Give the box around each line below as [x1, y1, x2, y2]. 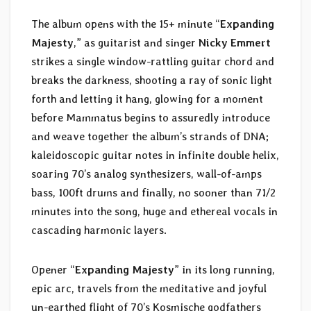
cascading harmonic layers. [31, 224, 167, 237]
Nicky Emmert [199, 36, 271, 50]
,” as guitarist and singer [74, 36, 199, 50]
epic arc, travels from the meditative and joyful [31, 282, 267, 296]
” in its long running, [174, 263, 275, 277]
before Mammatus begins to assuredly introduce [31, 111, 270, 125]
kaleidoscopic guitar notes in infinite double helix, [31, 149, 279, 162]
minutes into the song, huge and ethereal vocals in [31, 205, 278, 219]
